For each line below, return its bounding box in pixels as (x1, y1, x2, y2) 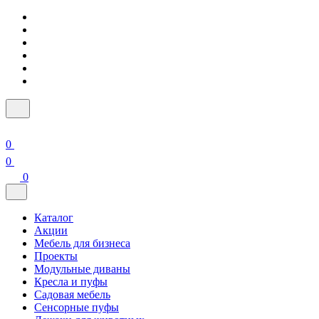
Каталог (34, 211, 73, 224)
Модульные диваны (34, 263, 130, 275)
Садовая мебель (34, 288, 110, 300)
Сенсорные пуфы (34, 301, 119, 313)
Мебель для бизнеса (34, 237, 130, 249)
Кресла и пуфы (34, 276, 108, 288)
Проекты (34, 250, 78, 262)
